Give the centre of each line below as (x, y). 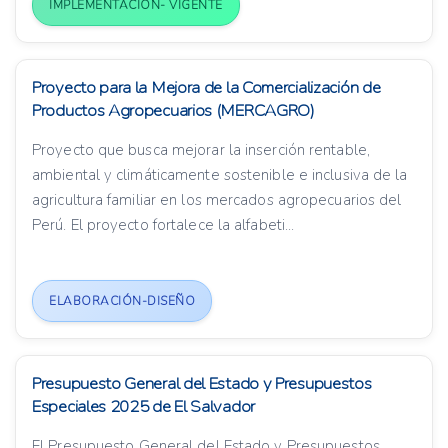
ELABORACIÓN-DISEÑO (122, 301)
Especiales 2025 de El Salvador (143, 407)
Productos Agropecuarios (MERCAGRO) (173, 111)
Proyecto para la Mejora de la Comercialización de (206, 88)
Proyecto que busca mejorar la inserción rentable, (201, 150)
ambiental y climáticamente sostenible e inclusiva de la (220, 175)
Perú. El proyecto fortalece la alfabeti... (163, 225)
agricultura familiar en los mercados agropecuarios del (217, 200)
